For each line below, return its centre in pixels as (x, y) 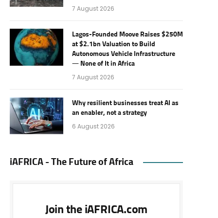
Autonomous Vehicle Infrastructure (124, 54)
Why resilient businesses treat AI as (125, 103)
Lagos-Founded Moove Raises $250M (127, 35)
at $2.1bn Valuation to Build (114, 44)
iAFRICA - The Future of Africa (72, 162)
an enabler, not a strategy (109, 113)
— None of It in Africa (103, 64)
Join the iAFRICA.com (96, 210)
